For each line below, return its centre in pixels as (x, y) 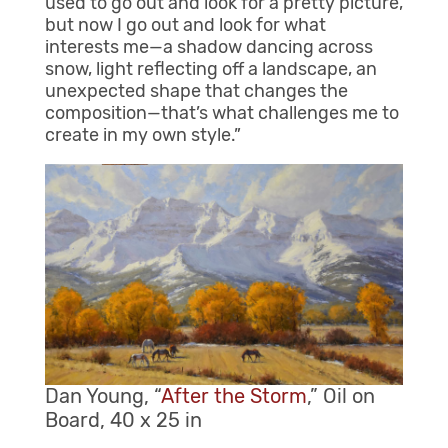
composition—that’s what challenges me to (221, 113)
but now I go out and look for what (185, 25)
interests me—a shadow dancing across (208, 47)
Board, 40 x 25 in (123, 420)
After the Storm (233, 396)
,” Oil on (340, 396)
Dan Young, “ (102, 396)
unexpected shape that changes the (196, 91)
